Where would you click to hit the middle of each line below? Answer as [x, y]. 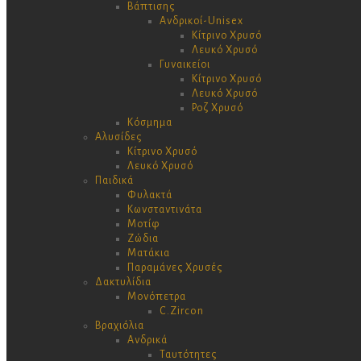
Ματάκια [149, 253]
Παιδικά [114, 180]
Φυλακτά [150, 195]
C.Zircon [182, 311]
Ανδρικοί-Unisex [201, 21]
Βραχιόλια [120, 325]
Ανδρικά [147, 340]
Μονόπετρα [157, 296]
